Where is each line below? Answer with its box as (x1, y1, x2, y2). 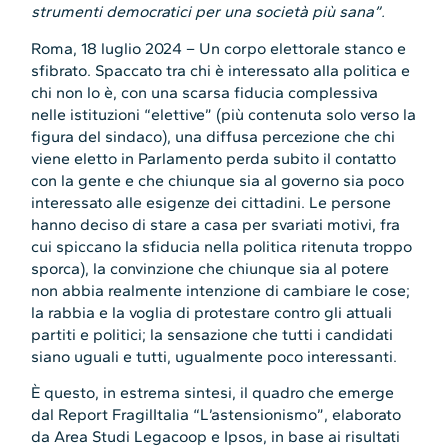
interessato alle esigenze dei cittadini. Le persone (31, 192, 392, 212)
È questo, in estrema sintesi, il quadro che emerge (31, 382, 395, 402)
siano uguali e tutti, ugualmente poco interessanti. (31, 346, 398, 366)
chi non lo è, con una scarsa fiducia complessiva (31, 82, 379, 102)
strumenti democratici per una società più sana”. (31, 2, 386, 22)
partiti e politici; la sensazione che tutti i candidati (31, 324, 394, 344)
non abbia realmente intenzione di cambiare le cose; (31, 280, 411, 300)
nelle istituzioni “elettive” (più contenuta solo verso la (31, 104, 417, 124)
